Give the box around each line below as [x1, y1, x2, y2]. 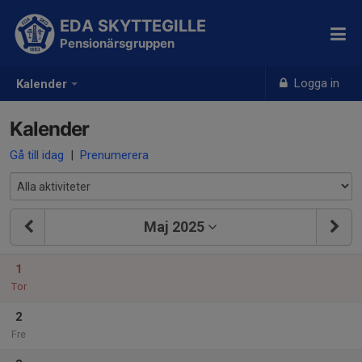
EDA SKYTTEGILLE [60, 16, 206, 36]
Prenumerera [80, 148, 149, 162]
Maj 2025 [144, 218, 204, 235]
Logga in [291, 76, 340, 90]
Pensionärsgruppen [60, 36, 175, 51]
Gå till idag [10, 148, 64, 162]
